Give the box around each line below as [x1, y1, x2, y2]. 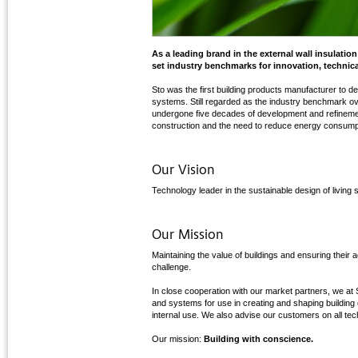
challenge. [152, 262, 191, 272]
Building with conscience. [204, 334, 313, 344]
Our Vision [152, 164, 215, 179]
